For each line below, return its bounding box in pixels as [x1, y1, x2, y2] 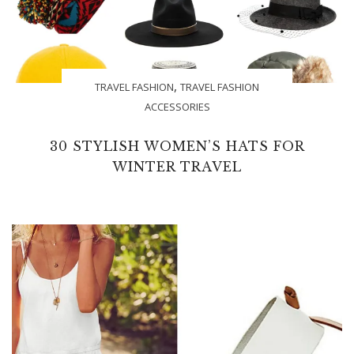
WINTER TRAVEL [112, 159, 242, 175]
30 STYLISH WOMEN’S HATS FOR [49, 138, 305, 155]
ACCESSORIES [144, 100, 210, 115]
